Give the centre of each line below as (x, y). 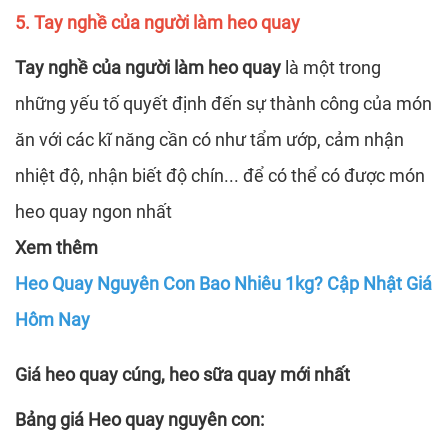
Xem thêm (56, 247)
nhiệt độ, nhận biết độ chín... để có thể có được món (220, 175)
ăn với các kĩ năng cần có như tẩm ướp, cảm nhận (209, 139)
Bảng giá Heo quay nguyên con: (139, 419)
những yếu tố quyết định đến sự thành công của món (223, 103)
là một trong (331, 67)
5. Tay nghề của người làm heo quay (157, 22)
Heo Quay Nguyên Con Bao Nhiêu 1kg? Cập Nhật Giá (223, 283)
